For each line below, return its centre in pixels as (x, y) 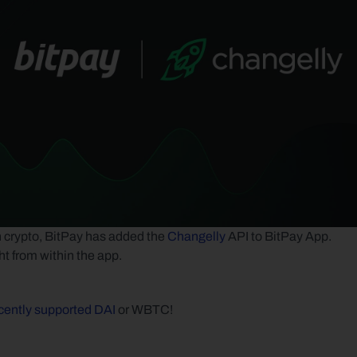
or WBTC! (145, 310)
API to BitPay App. (279, 236)
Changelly (196, 236)
